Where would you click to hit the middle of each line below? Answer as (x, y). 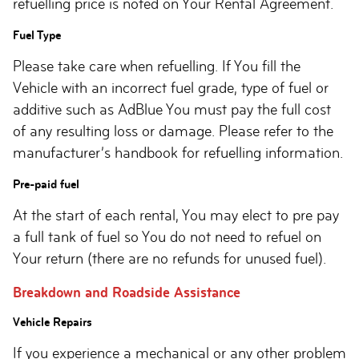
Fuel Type (37, 35)
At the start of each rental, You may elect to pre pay (176, 215)
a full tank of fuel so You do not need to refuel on (167, 237)
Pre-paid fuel (46, 184)
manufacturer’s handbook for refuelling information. (178, 153)
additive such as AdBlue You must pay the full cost (172, 109)
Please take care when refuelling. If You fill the (157, 66)
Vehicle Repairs (52, 322)
